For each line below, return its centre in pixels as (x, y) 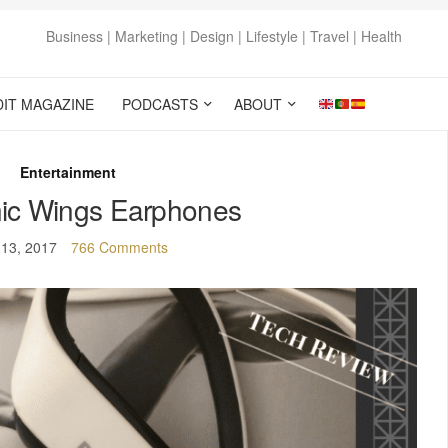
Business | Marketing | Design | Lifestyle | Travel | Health (224, 36)
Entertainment (68, 172)
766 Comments (119, 247)
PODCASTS (160, 104)
